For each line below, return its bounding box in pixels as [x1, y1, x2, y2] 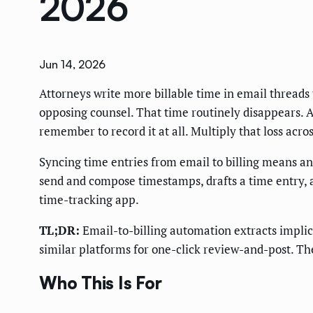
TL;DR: [39, 222, 80, 239]
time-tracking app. [39, 191, 139, 208]
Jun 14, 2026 [39, 57, 105, 72]
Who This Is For [39, 272, 162, 294]
